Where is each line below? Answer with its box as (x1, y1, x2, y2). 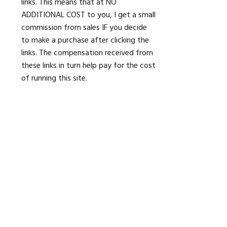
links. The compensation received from (21, 47, 154, 60)
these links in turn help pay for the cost (21, 59, 156, 73)
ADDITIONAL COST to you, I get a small (21, 9, 156, 22)
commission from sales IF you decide (21, 21, 147, 35)
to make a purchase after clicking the (21, 34, 149, 48)
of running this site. (21, 72, 88, 86)
